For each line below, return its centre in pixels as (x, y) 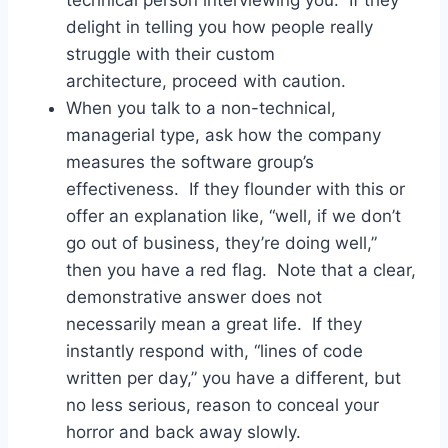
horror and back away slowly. (183, 431)
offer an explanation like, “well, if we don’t (233, 215)
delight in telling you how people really (219, 26)
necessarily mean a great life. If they (214, 323)
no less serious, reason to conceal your (222, 404)
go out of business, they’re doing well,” (221, 242)
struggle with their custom (170, 53)
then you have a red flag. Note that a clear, (241, 269)
